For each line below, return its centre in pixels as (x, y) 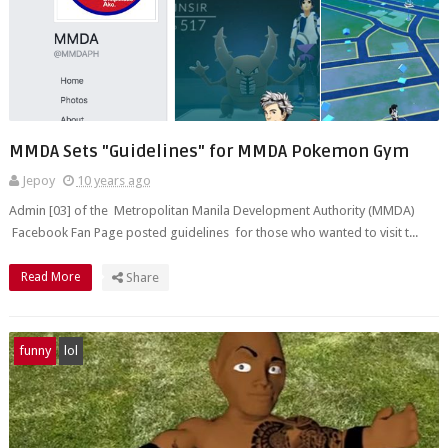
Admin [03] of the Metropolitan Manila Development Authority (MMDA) (211, 210)
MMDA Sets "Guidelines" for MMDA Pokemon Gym (208, 151)
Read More (51, 277)
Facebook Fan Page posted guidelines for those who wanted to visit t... (213, 232)
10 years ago (113, 180)
